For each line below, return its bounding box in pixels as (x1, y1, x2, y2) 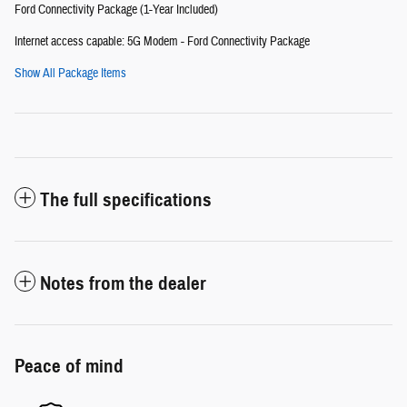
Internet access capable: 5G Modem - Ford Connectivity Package (15, 34, 310, 51)
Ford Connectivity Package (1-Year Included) (15, 2, 218, 19)
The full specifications (40, 188, 212, 213)
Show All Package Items (15, 65, 126, 83)
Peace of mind (15, 354, 124, 379)
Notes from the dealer (40, 272, 206, 296)
